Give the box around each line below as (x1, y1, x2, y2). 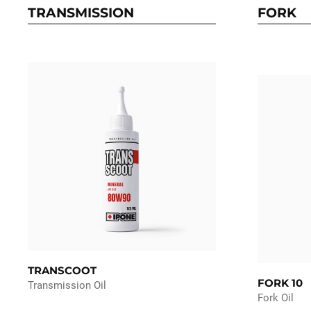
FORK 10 (258, 276, 303, 290)
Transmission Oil (28, 279, 106, 292)
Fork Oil (258, 292, 294, 305)
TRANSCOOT (28, 264, 96, 278)
